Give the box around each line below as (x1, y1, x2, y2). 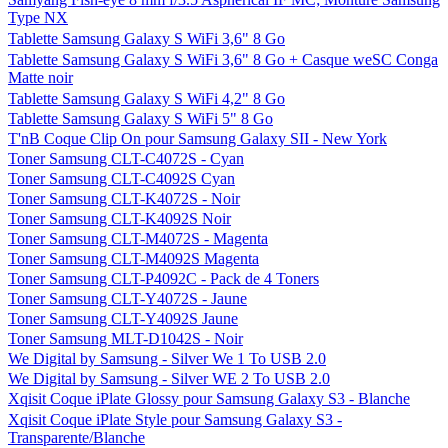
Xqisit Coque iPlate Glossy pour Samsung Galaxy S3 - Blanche (8, 390, 410, 407)
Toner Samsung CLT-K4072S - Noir (8, 190, 240, 207)
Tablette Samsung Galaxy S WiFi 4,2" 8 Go (8, 90, 285, 107)
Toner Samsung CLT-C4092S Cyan (8, 170, 235, 187)
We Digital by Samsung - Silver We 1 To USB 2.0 (8, 350, 326, 367)
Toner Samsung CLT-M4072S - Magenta (8, 230, 268, 247)
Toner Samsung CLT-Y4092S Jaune (8, 310, 238, 327)
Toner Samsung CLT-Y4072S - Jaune (8, 290, 247, 307)
